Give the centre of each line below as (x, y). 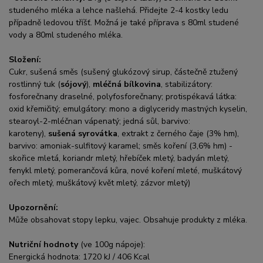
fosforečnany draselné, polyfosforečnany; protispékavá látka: (123, 97)
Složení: (25, 60)
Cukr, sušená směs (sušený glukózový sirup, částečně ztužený (123, 72)
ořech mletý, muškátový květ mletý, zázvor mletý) (100, 183)
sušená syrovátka (83, 134)
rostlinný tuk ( (35, 84)
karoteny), (28, 134)
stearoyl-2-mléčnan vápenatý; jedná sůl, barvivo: (100, 121)
